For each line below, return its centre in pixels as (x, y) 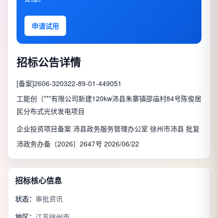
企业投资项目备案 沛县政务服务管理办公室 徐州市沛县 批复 (108, 129)
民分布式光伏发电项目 (51, 111)
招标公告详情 (49, 62)
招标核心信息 (38, 181)
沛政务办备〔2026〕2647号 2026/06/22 (78, 144)
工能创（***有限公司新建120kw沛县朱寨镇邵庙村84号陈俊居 (109, 99)
